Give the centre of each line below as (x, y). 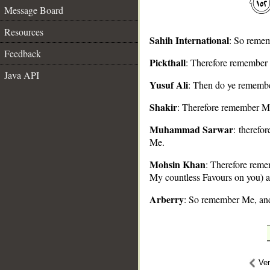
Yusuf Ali (169, 85)
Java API (22, 75)
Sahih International (189, 40)
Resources (24, 32)
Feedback (23, 53)
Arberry (167, 199)
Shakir (163, 107)
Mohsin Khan (177, 164)
